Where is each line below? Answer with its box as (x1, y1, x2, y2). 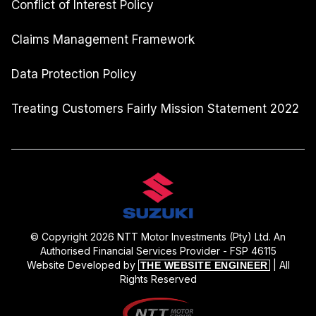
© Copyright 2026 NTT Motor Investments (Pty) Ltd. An (30, 231, 286, 243)
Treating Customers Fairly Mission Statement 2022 (11, 101, 299, 116)
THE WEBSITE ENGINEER (140, 260, 268, 272)
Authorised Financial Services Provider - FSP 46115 (39, 245, 276, 257)
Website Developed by (26, 259, 138, 272)
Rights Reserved (119, 273, 197, 286)
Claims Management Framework (11, 32, 195, 47)
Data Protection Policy (11, 66, 137, 81)
